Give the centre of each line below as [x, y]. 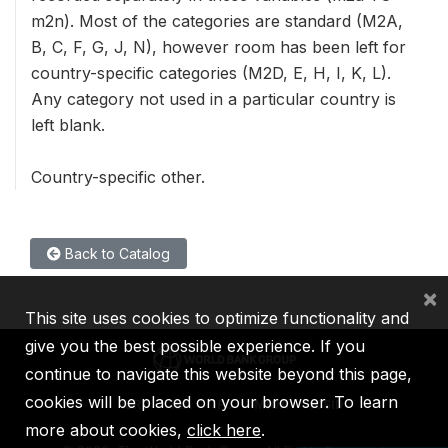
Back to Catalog [115, 253]
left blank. [68, 125]
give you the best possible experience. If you [195, 346]
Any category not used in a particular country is [213, 99]
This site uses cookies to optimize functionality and [217, 318]
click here [224, 430]
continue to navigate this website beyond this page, [218, 374]
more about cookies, [106, 430]
